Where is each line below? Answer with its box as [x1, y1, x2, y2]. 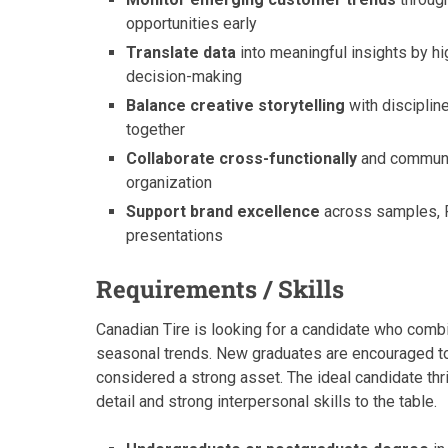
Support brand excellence [126, 202, 321, 221]
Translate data [126, 43, 237, 62]
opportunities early [126, 14, 258, 33]
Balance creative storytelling [126, 96, 346, 115]
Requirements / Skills [96, 273, 344, 306]
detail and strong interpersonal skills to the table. [96, 392, 437, 412]
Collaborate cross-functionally [126, 149, 358, 168]
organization [126, 173, 213, 192]
